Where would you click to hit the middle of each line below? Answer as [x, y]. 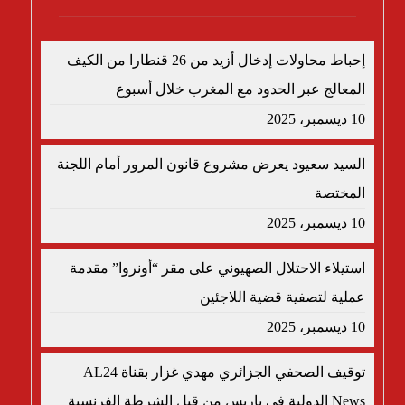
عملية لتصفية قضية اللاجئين [283, 297]
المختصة [340, 193]
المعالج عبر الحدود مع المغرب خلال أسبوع [241, 89]
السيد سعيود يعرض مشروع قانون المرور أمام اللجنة [212, 164]
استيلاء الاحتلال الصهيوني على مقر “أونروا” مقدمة [218, 268]
